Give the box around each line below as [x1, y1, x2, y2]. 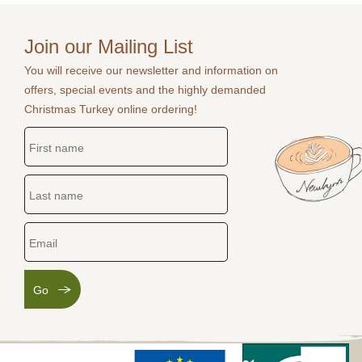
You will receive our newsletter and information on [24, 64, 278, 77]
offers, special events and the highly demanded [24, 83, 266, 96]
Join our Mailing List [24, 36, 193, 57]
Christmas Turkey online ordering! [24, 103, 197, 116]
